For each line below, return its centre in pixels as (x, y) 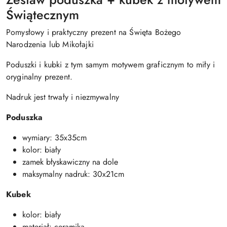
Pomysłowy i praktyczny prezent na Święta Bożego (94, 32)
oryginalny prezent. (40, 77)
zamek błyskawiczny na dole (70, 162)
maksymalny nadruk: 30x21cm (73, 174)
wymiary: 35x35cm (54, 137)
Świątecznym (43, 14)
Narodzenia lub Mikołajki (50, 44)
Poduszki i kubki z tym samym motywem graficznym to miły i (111, 64)
